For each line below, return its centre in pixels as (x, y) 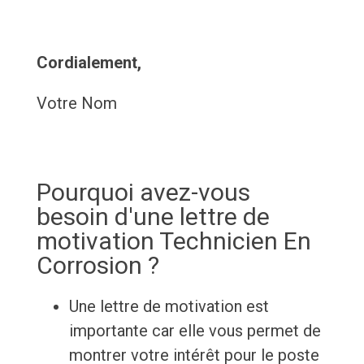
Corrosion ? (97, 266)
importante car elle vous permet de (195, 331)
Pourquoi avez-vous (143, 193)
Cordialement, (89, 63)
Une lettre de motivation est (169, 307)
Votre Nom (76, 104)
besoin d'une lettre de (153, 217)
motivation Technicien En (173, 241)
